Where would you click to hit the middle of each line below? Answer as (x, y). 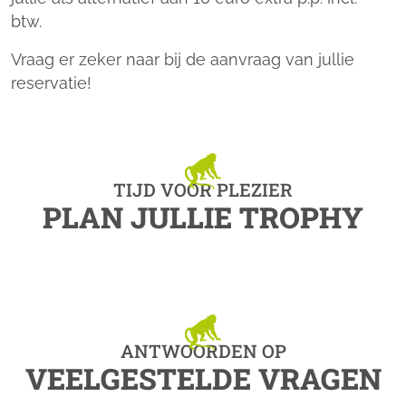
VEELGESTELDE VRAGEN (203, 378)
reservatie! (53, 83)
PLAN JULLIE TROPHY (203, 217)
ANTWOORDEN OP (203, 351)
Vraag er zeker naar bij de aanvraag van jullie (183, 59)
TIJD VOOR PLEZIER (203, 189)
